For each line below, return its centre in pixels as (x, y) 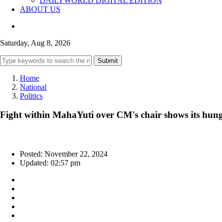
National (33, 87)
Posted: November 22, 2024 (64, 154)
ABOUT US (40, 9)
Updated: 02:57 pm (50, 163)
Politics (31, 96)
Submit (108, 60)
